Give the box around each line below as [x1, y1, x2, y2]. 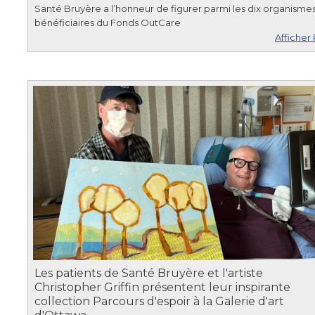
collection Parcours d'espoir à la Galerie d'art [34, 294, 284, 308]
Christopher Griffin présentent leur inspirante [34, 280, 290, 294]
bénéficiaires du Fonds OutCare [34, 16, 181, 28]
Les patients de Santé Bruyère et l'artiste [34, 266, 263, 280]
